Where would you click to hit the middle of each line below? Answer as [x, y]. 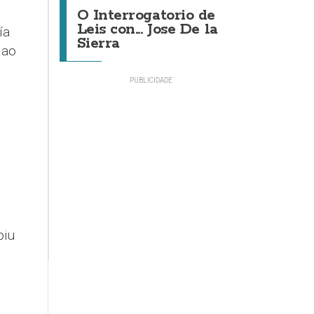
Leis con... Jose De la [147, 29]
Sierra [98, 43]
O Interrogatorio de [146, 15]
